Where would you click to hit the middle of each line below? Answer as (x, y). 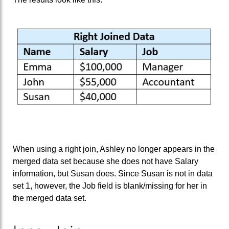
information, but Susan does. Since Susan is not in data (113, 173)
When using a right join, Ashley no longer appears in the (114, 149)
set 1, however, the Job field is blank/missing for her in (110, 186)
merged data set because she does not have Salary (106, 161)
